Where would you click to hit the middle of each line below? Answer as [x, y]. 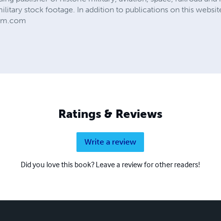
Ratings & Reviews [110, 113]
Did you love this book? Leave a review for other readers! [110, 164]
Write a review [110, 142]
